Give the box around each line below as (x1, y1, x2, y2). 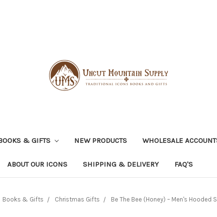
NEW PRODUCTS (74, 136, 127, 145)
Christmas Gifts (54, 195, 100, 203)
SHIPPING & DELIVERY (83, 159, 159, 169)
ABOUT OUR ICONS (7, 159, 67, 169)
